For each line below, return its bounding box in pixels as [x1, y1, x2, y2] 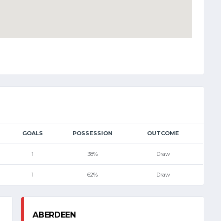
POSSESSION [73, 129, 112, 137]
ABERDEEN [33, 210, 76, 220]
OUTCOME [147, 129, 179, 137]
